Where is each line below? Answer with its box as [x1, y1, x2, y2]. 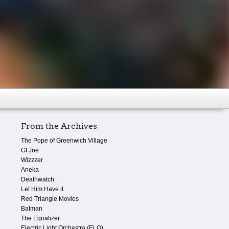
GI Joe [21, 146, 39, 154]
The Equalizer [21, 214, 60, 222]
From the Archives [21, 121, 97, 131]
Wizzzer [21, 156, 43, 164]
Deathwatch [21, 175, 54, 183]
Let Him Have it [21, 185, 63, 193]
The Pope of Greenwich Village [21, 136, 107, 144]
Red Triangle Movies [21, 195, 79, 202]
